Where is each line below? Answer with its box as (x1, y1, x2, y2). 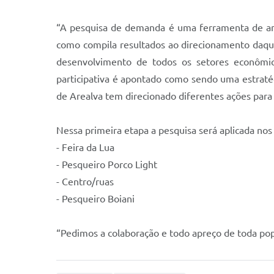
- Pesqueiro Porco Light (56, 159, 157, 171)
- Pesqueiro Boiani (56, 193, 135, 205)
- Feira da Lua (56, 142, 114, 154)
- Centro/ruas (56, 176, 114, 188)
